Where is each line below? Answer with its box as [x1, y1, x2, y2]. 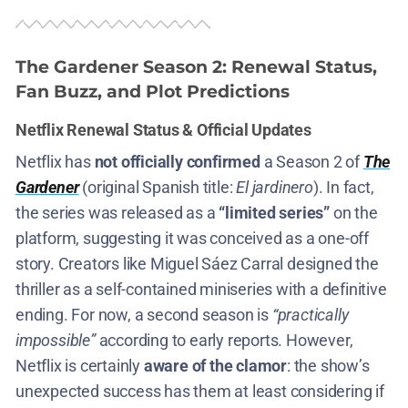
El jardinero [236, 177, 313, 197]
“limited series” [219, 202, 331, 222]
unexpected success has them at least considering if [15, 381, 384, 401]
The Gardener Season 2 [15, 56, 222, 77]
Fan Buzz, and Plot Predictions [15, 80, 290, 102]
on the [330, 202, 378, 222]
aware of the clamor [143, 355, 288, 375]
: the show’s [287, 355, 370, 375]
